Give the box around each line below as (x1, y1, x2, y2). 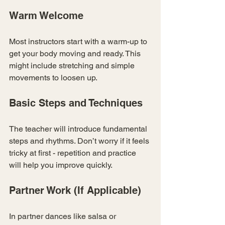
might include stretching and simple (9, 60, 137, 70)
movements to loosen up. (9, 72, 97, 82)
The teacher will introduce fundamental (9, 124, 149, 134)
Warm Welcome (9, 9, 83, 22)
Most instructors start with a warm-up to (9, 36, 149, 46)
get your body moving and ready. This (9, 48, 143, 58)
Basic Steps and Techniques (9, 96, 143, 109)
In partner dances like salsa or (9, 211, 118, 221)
